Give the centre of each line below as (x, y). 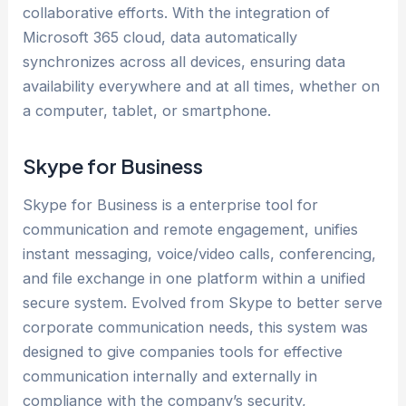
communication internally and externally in (170, 377)
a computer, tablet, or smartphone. (147, 110)
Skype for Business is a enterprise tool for (171, 205)
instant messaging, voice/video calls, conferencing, (200, 254)
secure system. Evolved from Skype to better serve (203, 303)
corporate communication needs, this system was (196, 328)
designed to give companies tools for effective (183, 352)
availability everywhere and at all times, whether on (202, 86)
